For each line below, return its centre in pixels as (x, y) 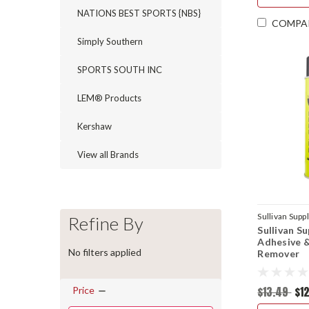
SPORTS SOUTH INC (120, 70)
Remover (279, 253)
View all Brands (108, 154)
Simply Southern (110, 41)
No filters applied (105, 252)
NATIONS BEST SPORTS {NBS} (139, 13)
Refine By (106, 223)
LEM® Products (109, 98)
